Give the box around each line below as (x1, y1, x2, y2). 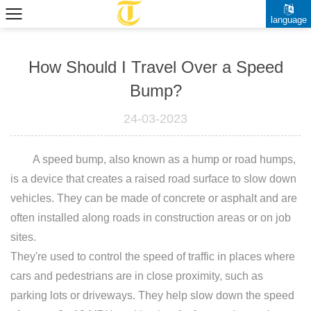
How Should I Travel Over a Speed (28, 58, 283, 76)
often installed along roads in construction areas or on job (10, 212, 291, 224)
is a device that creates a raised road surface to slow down (10, 173, 296, 185)
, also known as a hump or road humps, (103, 153, 296, 165)
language (270, 15, 307, 25)
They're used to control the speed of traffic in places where (10, 251, 295, 262)
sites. (10, 231, 36, 243)
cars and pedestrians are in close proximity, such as (10, 270, 263, 282)
